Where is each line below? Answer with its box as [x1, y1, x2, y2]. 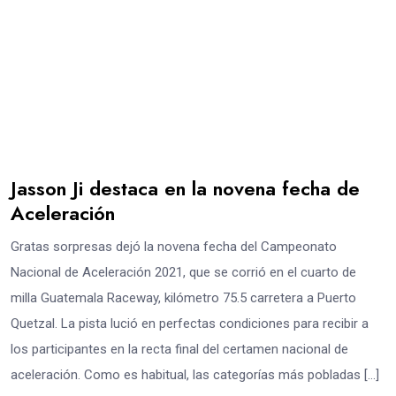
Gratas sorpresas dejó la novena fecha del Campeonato [11, 239, 337, 255]
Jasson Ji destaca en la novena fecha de [11, 174, 360, 203]
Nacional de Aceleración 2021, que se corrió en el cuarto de [11, 264, 356, 281]
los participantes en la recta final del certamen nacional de [11, 341, 348, 358]
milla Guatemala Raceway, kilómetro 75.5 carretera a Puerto [11, 290, 356, 307]
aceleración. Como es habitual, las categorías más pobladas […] [11, 367, 379, 384]
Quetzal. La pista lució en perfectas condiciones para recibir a [11, 316, 369, 332]
